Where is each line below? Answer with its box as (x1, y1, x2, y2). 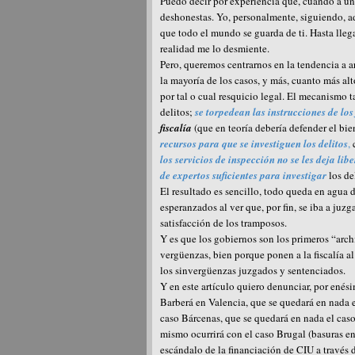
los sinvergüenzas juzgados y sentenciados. (160, 262, 345, 277)
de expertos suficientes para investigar (160, 167, 329, 182)
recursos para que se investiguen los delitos (160, 136, 348, 151)
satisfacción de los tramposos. (160, 215, 287, 230)
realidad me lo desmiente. (160, 40, 269, 55)
